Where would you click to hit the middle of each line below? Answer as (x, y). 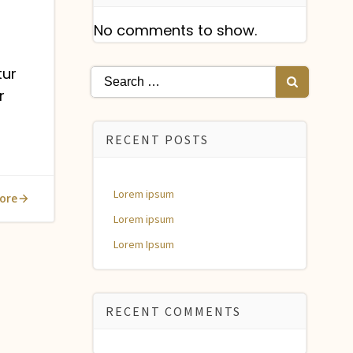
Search (114, 76)
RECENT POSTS (157, 139)
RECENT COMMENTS (173, 311)
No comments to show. (175, 30)
